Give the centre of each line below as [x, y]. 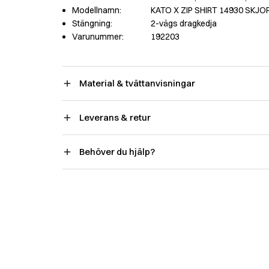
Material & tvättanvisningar [137, 83]
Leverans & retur [115, 117]
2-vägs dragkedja [184, 23]
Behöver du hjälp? [117, 151]
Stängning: [92, 23]
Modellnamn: [97, 10]
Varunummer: [98, 36]
